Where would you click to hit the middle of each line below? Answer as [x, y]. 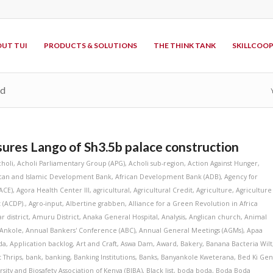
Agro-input [46, 204]
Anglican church [215, 217]
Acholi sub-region [157, 163]
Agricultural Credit [163, 190]
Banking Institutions [105, 257]
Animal [256, 217]
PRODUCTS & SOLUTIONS [90, 45]
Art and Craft [97, 244]
